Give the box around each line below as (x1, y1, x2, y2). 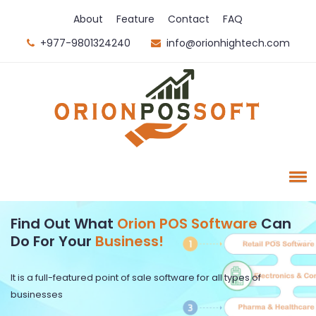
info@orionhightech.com (166, 36, 290, 50)
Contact (168, 12, 209, 26)
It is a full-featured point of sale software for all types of (11, 270, 261, 284)
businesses (11, 287, 63, 301)
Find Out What (11, 213, 117, 233)
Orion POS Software (117, 213, 257, 233)
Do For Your (11, 231, 95, 251)
